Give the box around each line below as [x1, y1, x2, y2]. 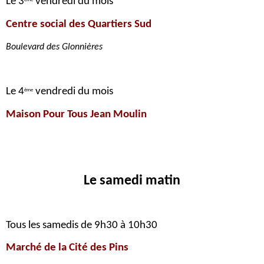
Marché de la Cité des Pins [6, 242, 128, 253]
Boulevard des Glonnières [6, 42, 103, 52]
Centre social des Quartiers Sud [6, 19, 151, 30]
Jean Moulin [90, 109, 147, 120]
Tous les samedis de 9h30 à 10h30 [6, 220, 157, 231]
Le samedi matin [84, 174, 180, 188]
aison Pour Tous [16, 109, 88, 120]
